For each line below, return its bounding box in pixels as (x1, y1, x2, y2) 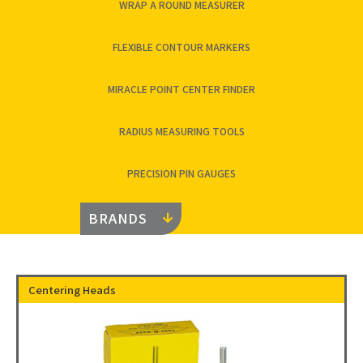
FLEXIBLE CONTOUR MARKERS (113, 39, 250, 53)
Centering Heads (28, 281, 116, 297)
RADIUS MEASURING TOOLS (118, 123, 245, 138)
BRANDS (88, 207, 147, 228)
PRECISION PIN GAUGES (127, 165, 236, 180)
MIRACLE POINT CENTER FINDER (108, 81, 255, 96)
